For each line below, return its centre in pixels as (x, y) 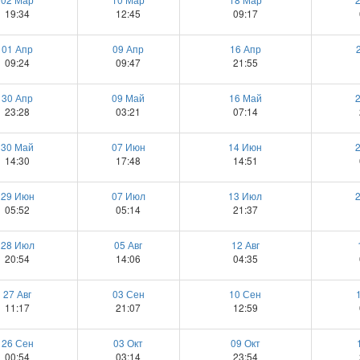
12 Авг (245, 245)
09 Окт (245, 343)
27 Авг (17, 294)
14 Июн (245, 147)
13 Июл (245, 196)
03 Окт (128, 343)
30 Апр (17, 98)
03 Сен (128, 294)
